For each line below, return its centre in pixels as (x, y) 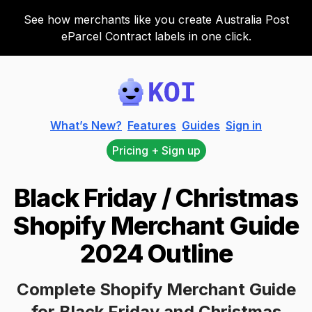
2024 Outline (156, 253)
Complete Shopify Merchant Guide (156, 289)
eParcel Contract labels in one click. (156, 36)
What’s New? (86, 125)
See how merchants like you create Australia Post (156, 19)
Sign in (244, 125)
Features (152, 125)
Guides (201, 125)
